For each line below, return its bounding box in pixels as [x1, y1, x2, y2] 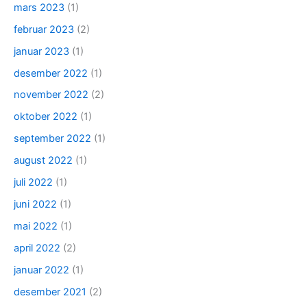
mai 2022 [14, 220, 58, 233]
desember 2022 [14, 66, 88, 79]
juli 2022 [14, 176, 53, 189]
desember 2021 [14, 285, 86, 298]
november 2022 [14, 88, 88, 101]
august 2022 [14, 154, 73, 167]
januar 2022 [14, 263, 69, 276]
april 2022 [14, 242, 60, 255]
